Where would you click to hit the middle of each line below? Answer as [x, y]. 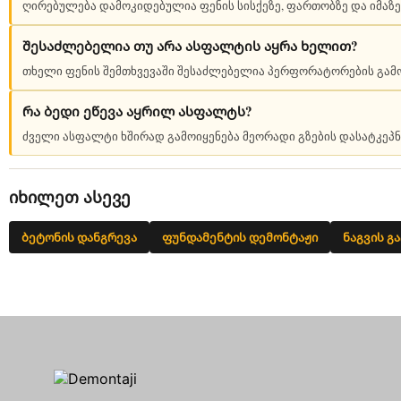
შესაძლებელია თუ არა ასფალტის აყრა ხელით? [190, 46]
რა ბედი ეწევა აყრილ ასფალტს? [137, 111]
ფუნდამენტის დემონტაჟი [240, 237]
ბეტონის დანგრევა [79, 237]
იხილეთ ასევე [70, 197]
